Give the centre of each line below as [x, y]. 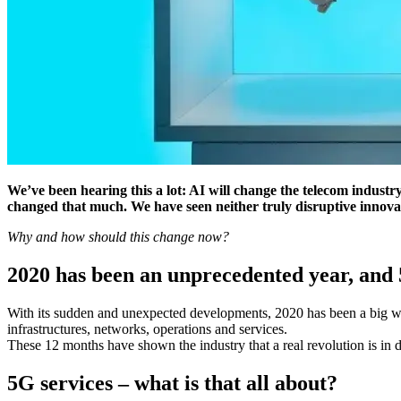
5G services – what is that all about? [172, 383]
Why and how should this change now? [118, 236]
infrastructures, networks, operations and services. [147, 328]
